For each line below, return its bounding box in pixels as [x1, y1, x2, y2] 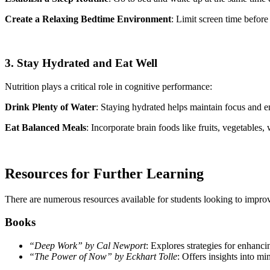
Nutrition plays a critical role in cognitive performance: [5, 81, 212, 92]
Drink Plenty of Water [5, 101, 96, 112]
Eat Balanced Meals [5, 122, 86, 133]
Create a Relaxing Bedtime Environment [5, 14, 171, 25]
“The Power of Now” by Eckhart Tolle [29, 251, 177, 262]
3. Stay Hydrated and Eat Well [5, 57, 157, 70]
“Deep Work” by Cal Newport [29, 240, 146, 251]
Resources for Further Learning [5, 165, 204, 181]
